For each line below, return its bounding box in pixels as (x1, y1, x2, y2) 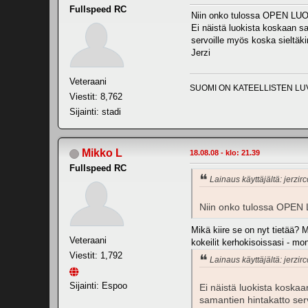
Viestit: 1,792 (69, 250, 122, 261)
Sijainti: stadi (69, 107, 121, 118)
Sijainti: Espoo (69, 280, 127, 291)
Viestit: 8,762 (69, 91, 122, 102)
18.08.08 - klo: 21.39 (190, 148, 260, 157)
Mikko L (82, 147, 122, 159)
